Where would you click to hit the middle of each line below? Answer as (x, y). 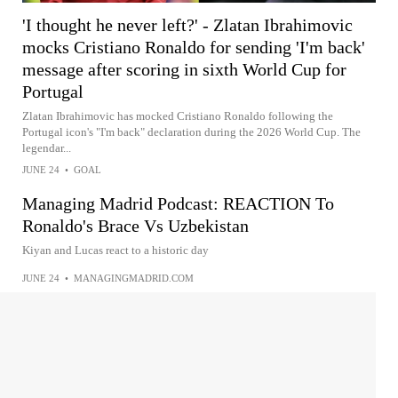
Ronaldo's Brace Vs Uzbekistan (135, 225)
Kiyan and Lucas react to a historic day (115, 250)
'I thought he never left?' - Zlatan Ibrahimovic (187, 24)
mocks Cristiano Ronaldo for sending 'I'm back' (194, 47)
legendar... (47, 147)
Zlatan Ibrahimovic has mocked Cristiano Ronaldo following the (178, 115)
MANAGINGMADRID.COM (134, 278)
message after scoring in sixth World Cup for (184, 69)
